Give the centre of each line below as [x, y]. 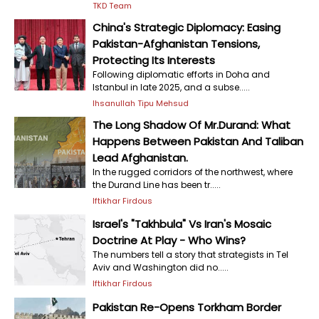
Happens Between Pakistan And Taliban [198, 141]
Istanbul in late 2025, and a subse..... [171, 87]
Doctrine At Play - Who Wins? [169, 240]
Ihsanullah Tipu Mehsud [141, 103]
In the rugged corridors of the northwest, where [193, 172]
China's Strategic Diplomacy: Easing [187, 27]
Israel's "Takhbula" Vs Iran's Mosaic [182, 224]
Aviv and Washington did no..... [161, 267]
